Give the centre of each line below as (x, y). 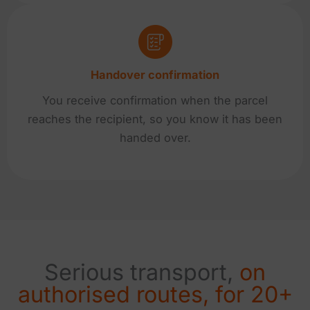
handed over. (155, 138)
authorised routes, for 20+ (155, 294)
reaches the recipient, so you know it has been (155, 119)
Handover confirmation (155, 75)
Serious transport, (142, 272)
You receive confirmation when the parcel (155, 101)
